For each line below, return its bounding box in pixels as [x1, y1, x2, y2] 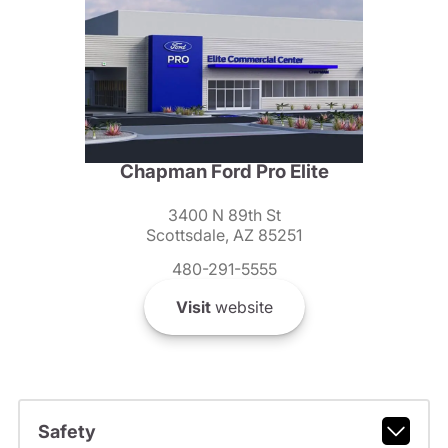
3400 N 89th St [167, 205, 281, 226]
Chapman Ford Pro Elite [119, 160, 329, 184]
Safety [37, 420, 96, 442]
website [210, 297, 273, 318]
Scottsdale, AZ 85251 [146, 225, 302, 246]
